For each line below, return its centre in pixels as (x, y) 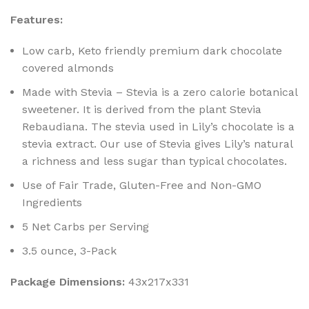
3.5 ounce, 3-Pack (69, 250)
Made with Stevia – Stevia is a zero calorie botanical (160, 92)
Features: (37, 19)
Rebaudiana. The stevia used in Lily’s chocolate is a (158, 126)
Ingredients (52, 202)
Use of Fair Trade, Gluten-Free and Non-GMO (142, 185)
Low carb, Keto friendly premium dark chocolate (152, 50)
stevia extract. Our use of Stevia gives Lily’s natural (157, 143)
